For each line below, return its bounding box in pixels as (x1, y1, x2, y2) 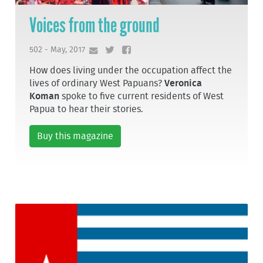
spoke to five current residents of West (59, 92, 224, 101)
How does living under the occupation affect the (29, 66, 232, 75)
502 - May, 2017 (29, 45, 86, 54)
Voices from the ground (29, 13, 160, 38)
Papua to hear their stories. (29, 104, 144, 114)
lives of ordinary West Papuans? (29, 79, 165, 88)
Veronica (164, 79, 203, 88)
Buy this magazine (37, 131, 114, 141)
